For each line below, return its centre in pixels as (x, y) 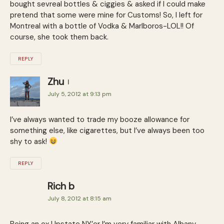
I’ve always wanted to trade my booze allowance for (100, 119)
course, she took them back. (59, 37)
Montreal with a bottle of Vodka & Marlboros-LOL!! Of (102, 26)
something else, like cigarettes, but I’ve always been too (107, 130)
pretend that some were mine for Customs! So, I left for (106, 15)
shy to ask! (29, 141)
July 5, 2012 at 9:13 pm (79, 94)
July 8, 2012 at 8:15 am (79, 198)
